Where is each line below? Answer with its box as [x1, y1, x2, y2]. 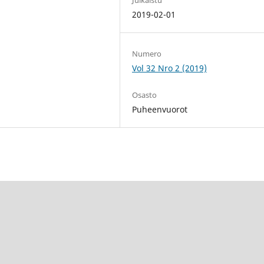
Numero [132, 48, 162, 59]
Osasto [132, 89, 157, 100]
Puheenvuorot [132, 103, 188, 115]
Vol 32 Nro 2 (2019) [132, 62, 207, 74]
